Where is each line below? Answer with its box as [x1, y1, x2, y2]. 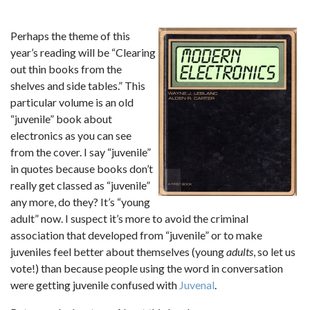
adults [226, 245, 253, 258]
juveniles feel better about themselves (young [10, 245, 226, 258]
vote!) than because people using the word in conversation [10, 262, 283, 275]
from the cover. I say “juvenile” [10, 145, 151, 158]
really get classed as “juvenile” [10, 179, 150, 192]
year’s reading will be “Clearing [10, 46, 156, 59]
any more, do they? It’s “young [10, 195, 150, 208]
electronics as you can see [10, 129, 131, 142]
